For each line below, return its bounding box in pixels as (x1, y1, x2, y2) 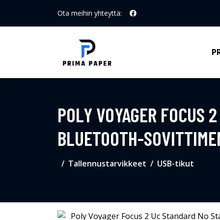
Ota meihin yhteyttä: (57, 8, 122, 18)
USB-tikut (157, 158, 194, 169)
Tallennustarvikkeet (68, 158, 146, 169)
